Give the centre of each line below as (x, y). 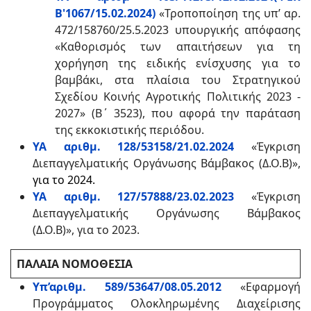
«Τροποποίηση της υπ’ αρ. (228, 13)
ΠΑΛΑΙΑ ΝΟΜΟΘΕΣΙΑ (75, 264)
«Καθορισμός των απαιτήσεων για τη (178, 47)
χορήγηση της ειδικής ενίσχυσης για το (178, 63)
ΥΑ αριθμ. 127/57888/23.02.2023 (134, 196)
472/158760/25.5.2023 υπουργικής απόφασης (178, 30)
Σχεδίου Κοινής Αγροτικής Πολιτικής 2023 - (178, 96)
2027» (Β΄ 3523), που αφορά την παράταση (178, 113)
